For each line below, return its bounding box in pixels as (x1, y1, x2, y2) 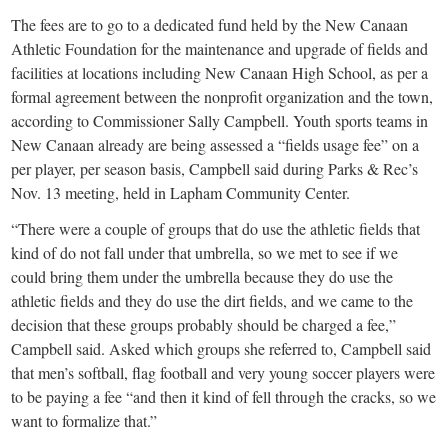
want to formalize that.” (11, 410, 158, 432)
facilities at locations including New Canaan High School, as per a (11, 62, 429, 84)
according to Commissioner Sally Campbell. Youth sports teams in (11, 110, 429, 132)
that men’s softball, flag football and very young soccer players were (11, 362, 436, 384)
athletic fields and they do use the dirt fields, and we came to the (11, 290, 414, 312)
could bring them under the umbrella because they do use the (11, 266, 394, 288)
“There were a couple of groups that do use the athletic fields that (11, 218, 421, 240)
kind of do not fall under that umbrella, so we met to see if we (11, 242, 399, 264)
